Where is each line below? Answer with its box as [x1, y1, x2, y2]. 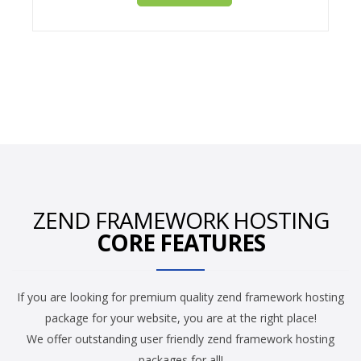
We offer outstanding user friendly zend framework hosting [27, 331, 334, 347]
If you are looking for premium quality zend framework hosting [17, 289, 344, 305]
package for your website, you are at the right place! [44, 310, 317, 326]
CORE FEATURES [96, 227, 265, 259]
